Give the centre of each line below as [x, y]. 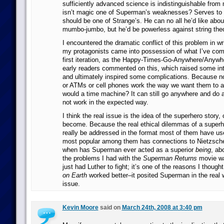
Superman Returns [170, 158]
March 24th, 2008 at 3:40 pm [162, 207]
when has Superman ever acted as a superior [129, 150]
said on [110, 207]
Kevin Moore [80, 207]
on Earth [74, 175]
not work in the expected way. [105, 102]
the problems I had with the [102, 158]
